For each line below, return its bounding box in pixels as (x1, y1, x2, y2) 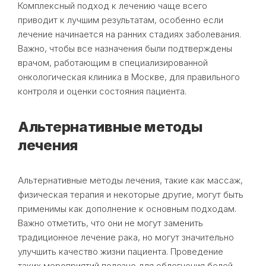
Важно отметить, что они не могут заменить (18, 217, 203, 229)
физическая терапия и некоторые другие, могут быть (18, 188, 243, 200)
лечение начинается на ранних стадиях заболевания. (18, 28, 241, 40)
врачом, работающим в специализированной (18, 56, 208, 68)
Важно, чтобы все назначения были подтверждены (18, 42, 232, 54)
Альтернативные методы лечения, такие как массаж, (18, 174, 243, 186)
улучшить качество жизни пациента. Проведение (18, 245, 223, 257)
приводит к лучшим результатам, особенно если (18, 14, 223, 26)
